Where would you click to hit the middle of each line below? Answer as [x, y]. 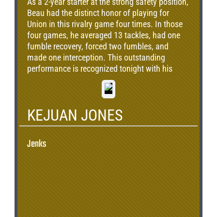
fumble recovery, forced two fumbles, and [98, 46]
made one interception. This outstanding [96, 58]
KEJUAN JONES [75, 115]
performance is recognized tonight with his [100, 69]
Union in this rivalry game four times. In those [105, 24]
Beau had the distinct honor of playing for [98, 13]
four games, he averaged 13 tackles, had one [104, 35]
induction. [45, 80]
